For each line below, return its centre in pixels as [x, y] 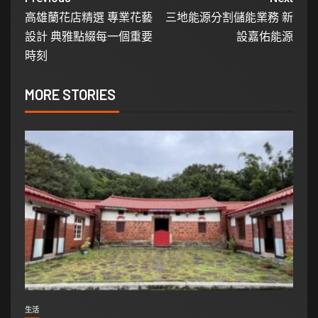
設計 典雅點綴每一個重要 [89, 37]
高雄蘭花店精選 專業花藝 [89, 18]
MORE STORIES [70, 95]
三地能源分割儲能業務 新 [229, 18]
